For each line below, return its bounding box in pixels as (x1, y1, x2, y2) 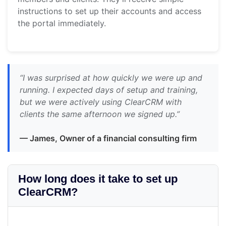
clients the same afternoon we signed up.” (20, 109, 180, 120)
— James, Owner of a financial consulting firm (20, 133, 197, 144)
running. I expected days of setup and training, (20, 85, 198, 95)
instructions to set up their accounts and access (18, 6, 201, 17)
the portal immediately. (18, 18, 106, 29)
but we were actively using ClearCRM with (20, 97, 182, 107)
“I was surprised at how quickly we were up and (20, 73, 202, 83)
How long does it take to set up (18, 173, 178, 186)
